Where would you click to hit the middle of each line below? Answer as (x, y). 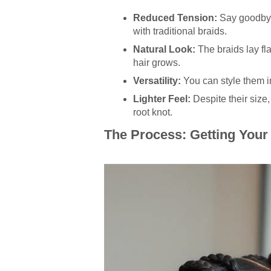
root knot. (153, 112)
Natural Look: (164, 49)
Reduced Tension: (175, 18)
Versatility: (157, 80)
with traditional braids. (180, 31)
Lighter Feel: (162, 99)
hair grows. (157, 62)
